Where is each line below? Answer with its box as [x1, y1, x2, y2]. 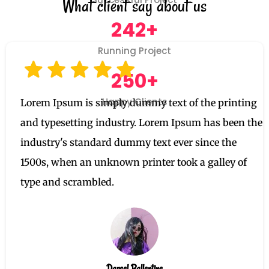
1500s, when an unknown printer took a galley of [20, 156, 247, 169]
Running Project [98, 44, 171, 58]
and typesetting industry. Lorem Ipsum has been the [20, 116, 262, 129]
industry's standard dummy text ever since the [20, 136, 237, 149]
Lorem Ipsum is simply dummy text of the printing [20, 97, 257, 109]
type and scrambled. [20, 176, 114, 189]
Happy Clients [101, 95, 168, 109]
